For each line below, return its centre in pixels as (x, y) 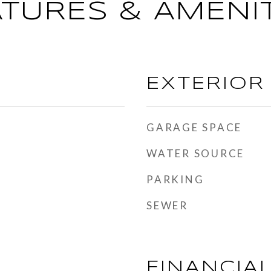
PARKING (175, 179)
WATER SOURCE (195, 153)
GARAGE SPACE (194, 127)
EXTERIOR (206, 84)
